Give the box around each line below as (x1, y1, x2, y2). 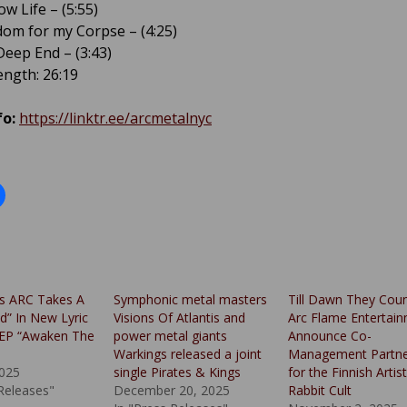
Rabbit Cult (287, 382, 352, 400)
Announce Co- (287, 327, 372, 345)
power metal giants (114, 327, 228, 345)
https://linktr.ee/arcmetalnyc (19, 108, 212, 129)
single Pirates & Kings (114, 363, 242, 382)
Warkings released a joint (114, 345, 263, 363)
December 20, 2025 (114, 382, 231, 400)
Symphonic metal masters (114, 291, 268, 309)
